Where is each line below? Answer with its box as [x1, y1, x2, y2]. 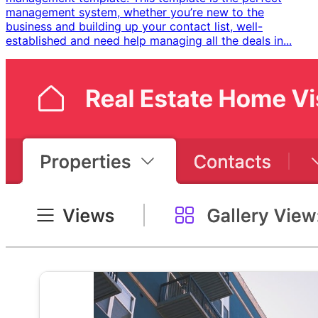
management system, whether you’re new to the [6, 4, 264, 19]
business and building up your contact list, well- [6, 18, 263, 33]
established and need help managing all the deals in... [6, 33, 292, 48]
